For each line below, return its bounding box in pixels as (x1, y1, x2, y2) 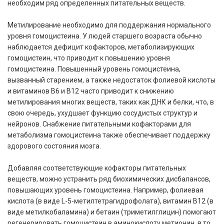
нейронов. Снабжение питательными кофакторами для (7, 119, 191, 128)
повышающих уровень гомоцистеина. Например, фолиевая (7, 185, 203, 194)
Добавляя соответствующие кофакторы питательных (7, 163, 186, 172)
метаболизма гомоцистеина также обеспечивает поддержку (7, 130, 210, 139)
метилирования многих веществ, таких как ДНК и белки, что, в (7, 97, 214, 106)
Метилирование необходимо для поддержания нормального (7, 20, 211, 29)
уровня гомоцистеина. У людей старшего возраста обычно (7, 31, 202, 40)
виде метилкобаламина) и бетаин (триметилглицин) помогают (7, 207, 216, 216)
